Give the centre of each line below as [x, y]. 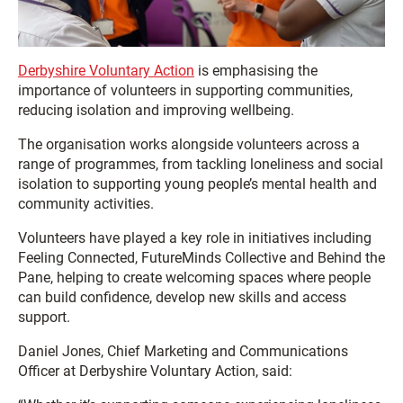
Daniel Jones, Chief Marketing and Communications [183, 351]
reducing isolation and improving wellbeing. [156, 110]
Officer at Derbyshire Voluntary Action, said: [155, 371]
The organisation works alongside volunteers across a [189, 144]
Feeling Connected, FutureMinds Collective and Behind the [201, 257]
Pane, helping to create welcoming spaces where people [194, 277]
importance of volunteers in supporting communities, [185, 90]
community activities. [86, 203]
